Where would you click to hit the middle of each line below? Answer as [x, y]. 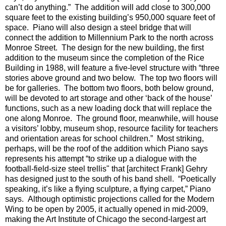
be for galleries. [33, 88]
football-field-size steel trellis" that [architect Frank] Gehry [106, 169]
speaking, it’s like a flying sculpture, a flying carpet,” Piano [108, 189]
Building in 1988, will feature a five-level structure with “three [112, 68]
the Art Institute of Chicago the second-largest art [119, 219]
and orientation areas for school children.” [79, 138]
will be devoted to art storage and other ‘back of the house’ [108, 98]
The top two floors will [179, 78]
